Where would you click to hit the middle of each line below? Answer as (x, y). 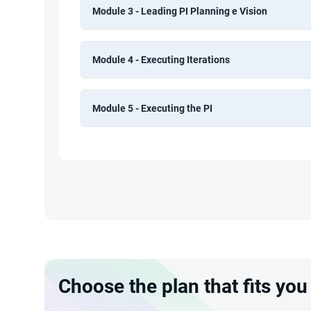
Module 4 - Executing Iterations (161, 59)
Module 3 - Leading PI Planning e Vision (180, 11)
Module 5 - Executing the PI (152, 108)
